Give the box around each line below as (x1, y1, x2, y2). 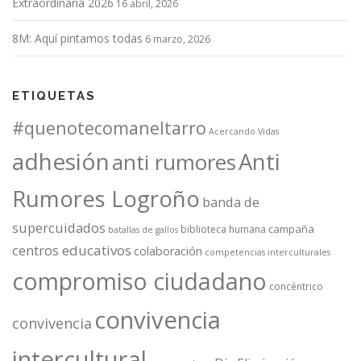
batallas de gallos (108, 223, 178, 235)
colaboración (134, 243, 202, 259)
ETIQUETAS (12, 88, 96, 103)
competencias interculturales (205, 246, 330, 258)
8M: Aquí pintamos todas (12, 30, 143, 46)
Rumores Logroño (12, 183, 200, 214)
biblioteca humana (180, 222, 266, 236)
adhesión (12, 145, 110, 176)
